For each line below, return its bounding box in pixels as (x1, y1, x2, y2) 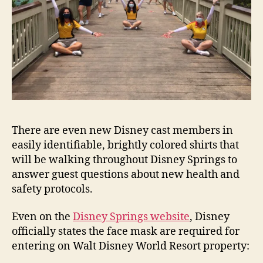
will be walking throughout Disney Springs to (12, 153, 237, 167)
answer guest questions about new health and (12, 167, 240, 181)
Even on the (12, 210, 73, 224)
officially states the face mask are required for (12, 225, 240, 238)
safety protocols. (12, 182, 93, 196)
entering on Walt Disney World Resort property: (12, 240, 249, 253)
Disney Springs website (73, 210, 190, 224)
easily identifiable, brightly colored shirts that (12, 138, 239, 152)
